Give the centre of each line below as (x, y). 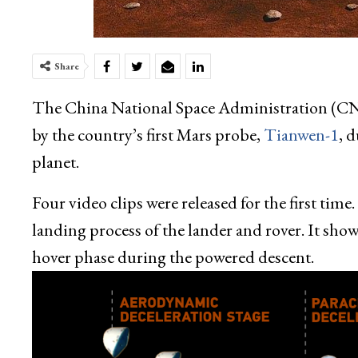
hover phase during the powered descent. (173, 257)
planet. (55, 162)
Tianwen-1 (301, 135)
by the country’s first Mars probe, (147, 135)
